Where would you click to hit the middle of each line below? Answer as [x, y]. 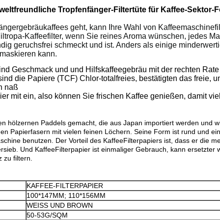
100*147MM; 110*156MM [66, 195]
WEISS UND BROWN [60, 205]
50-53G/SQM [47, 215]
